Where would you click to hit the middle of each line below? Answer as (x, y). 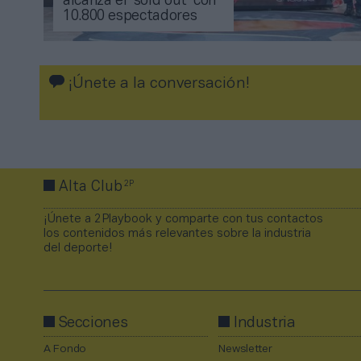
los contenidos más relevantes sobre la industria (177, 234)
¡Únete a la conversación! (157, 84)
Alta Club (91, 188)
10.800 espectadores (130, 17)
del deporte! (78, 249)
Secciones (93, 324)
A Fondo (65, 350)
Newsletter (245, 350)
